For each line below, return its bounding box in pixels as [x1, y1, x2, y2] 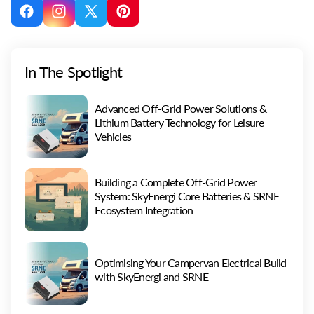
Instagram [57, 12, 101, 25]
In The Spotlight [25, 62, 122, 82]
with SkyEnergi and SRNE [95, 270, 208, 284]
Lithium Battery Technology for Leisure [95, 116, 264, 130]
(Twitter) [90, 29, 126, 42]
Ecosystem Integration [95, 203, 193, 217]
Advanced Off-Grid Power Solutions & [95, 102, 266, 116]
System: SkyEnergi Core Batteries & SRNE [95, 189, 279, 203]
